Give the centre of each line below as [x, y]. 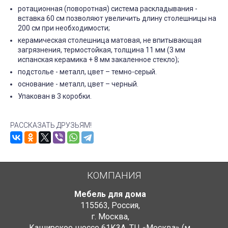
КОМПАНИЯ [114, 175]
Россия [125, 205]
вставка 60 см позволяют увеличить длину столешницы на [117, 18]
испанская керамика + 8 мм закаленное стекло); [98, 60]
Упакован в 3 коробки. [55, 96]
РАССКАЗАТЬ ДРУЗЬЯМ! [51, 125]
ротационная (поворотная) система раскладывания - [108, 9]
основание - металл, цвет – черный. [78, 84]
